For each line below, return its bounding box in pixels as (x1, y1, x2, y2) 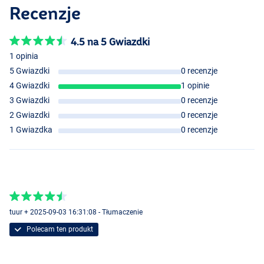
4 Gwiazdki (9, 81, 49, 91)
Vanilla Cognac (9, 250, 64, 260)
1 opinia (9, 51, 38, 61)
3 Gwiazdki (9, 95, 49, 105)
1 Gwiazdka (9, 125, 52, 135)
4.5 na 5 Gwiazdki (71, 36, 150, 48)
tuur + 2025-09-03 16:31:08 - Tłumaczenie (9, 208, 143, 216)
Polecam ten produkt (24, 225, 93, 234)
